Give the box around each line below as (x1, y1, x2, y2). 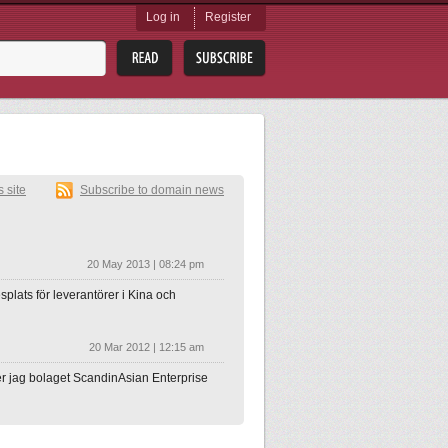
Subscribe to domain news (80, 183, 224, 197)
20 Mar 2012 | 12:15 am (89, 341, 204, 353)
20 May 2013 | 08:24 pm (87, 258, 204, 270)
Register (205, 10, 251, 24)
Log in (146, 10, 180, 24)
